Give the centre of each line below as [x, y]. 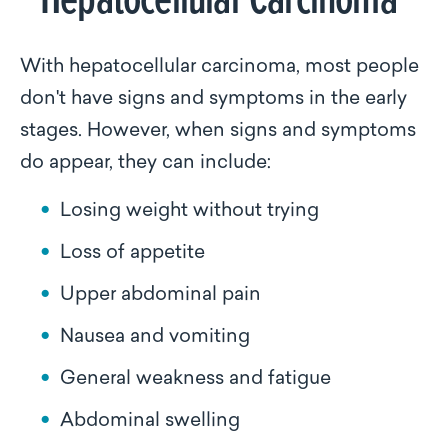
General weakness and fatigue [195, 379]
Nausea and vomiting [155, 337]
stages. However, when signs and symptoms [218, 131]
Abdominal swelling [150, 421]
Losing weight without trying [189, 211]
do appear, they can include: [145, 163]
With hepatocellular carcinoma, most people [219, 67]
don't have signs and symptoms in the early [213, 99]
